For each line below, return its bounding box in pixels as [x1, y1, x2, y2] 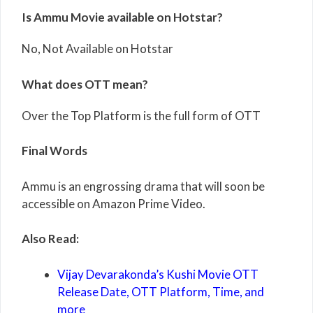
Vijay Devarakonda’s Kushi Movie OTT [57, 266, 259, 282]
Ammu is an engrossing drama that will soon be [22, 178, 265, 194]
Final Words [22, 143, 87, 159]
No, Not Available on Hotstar [22, 41, 173, 57]
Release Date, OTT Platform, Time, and [57, 284, 264, 299]
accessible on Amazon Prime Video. [22, 196, 205, 211]
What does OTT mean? [22, 76, 148, 92]
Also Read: [22, 231, 79, 247]
